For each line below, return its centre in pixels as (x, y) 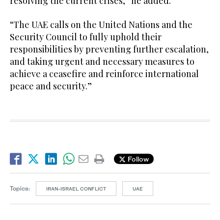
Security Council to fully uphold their (86, 37)
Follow (137, 159)
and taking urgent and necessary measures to (102, 61)
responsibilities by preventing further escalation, (109, 49)
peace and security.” (51, 86)
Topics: (20, 188)
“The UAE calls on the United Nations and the (101, 24)
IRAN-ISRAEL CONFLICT (76, 188)
